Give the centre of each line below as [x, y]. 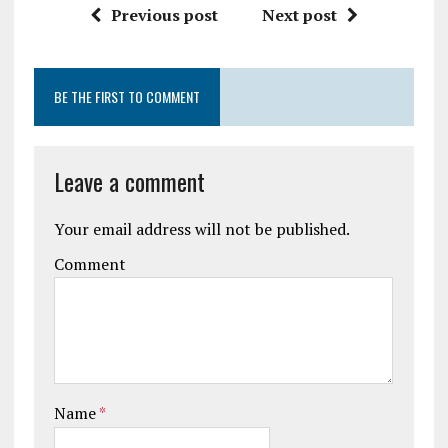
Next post [299, 15]
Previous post [164, 15]
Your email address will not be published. [201, 229]
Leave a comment [129, 181]
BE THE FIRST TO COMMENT [126, 96]
